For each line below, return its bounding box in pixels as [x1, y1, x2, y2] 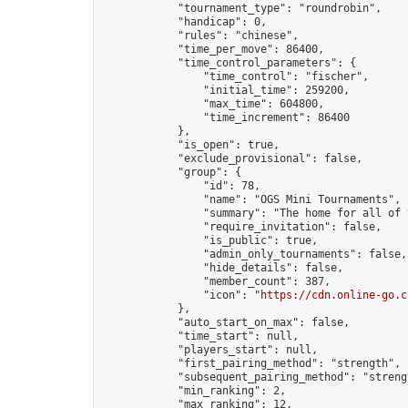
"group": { [101, 166, 241, 178]
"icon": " [101, 289, 260, 301]
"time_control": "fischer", [101, 70, 369, 83]
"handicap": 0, [101, 15, 267, 28]
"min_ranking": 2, [101, 384, 286, 397]
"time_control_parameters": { [101, 56, 356, 69]
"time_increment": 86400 [101, 111, 350, 124]
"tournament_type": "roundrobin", [101, 2, 382, 15]
